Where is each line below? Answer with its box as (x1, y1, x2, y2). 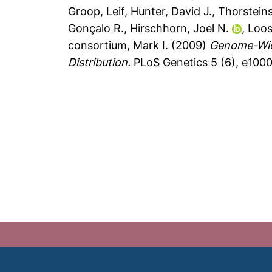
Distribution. (68, 56, 131, 69)
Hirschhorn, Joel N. (130, 22, 229, 35)
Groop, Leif (68, 5, 125, 18)
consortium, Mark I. (68, 39, 169, 52)
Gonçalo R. (68, 22, 124, 35)
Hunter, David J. (131, 5, 212, 18)
